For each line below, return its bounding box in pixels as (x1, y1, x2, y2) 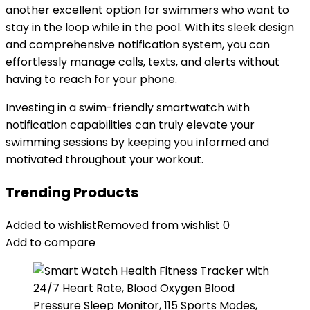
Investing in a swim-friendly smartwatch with (6, 100, 250, 116)
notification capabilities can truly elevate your (6, 117, 255, 133)
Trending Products (6, 183, 138, 202)
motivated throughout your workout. (6, 152, 203, 167)
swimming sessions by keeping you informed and (6, 134, 269, 150)
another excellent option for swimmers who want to (6, 2, 289, 18)
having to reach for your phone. (6, 71, 177, 87)
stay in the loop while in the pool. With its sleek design (6, 19, 294, 35)
